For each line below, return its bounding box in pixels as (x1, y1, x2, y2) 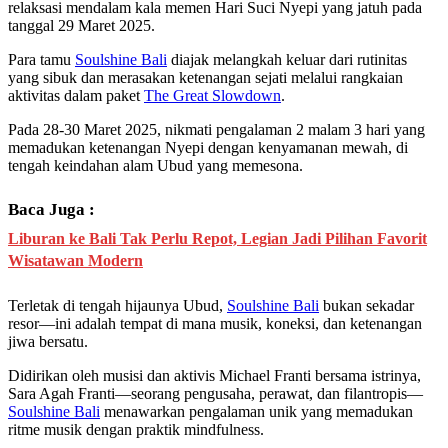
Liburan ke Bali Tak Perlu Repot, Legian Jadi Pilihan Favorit (8, 230, 427, 248)
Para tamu (8, 51, 75, 69)
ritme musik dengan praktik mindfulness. (8, 421, 264, 439)
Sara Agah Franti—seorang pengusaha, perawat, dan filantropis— (8, 385, 423, 403)
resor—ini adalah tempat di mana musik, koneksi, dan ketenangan (8, 315, 422, 333)
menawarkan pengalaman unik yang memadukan (100, 403, 413, 421)
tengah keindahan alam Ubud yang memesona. (8, 157, 303, 175)
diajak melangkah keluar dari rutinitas (167, 51, 407, 69)
